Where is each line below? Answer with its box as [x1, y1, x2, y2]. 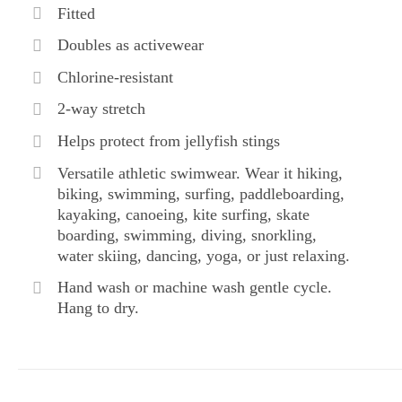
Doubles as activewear [57, 36, 204, 55]
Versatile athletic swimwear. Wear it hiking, [57, 163, 343, 182]
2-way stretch [57, 100, 145, 118]
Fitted [57, 4, 95, 22]
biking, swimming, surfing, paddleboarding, [57, 184, 345, 203]
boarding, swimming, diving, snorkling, [57, 225, 317, 244]
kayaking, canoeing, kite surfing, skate [57, 205, 310, 223]
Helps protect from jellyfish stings [57, 131, 280, 150]
